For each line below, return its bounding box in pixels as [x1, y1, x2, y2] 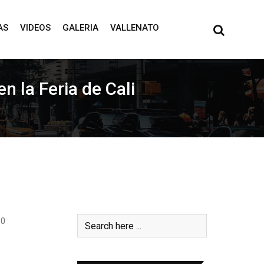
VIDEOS [19, 22, 51, 33]
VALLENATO [110, 22, 159, 33]
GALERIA [62, 22, 98, 33]
